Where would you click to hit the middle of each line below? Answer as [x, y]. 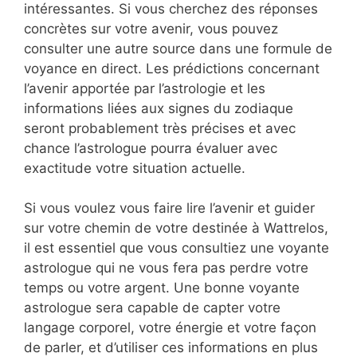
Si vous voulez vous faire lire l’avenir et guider [169, 208]
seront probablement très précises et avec [160, 128]
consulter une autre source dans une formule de [178, 48]
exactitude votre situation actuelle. [135, 168]
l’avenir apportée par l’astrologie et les [145, 88]
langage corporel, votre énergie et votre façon [170, 328]
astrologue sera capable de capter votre [152, 308]
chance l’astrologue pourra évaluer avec [151, 148]
